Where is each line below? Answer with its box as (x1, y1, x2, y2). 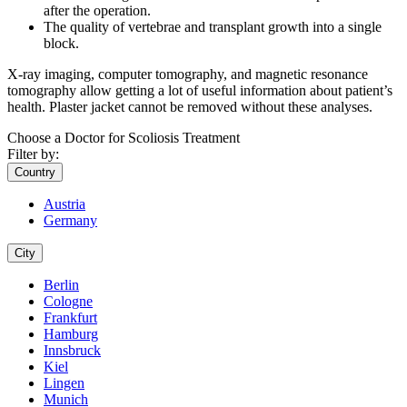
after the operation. (44, 3, 151, 19)
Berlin (44, 277, 79, 293)
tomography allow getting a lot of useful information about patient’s (7, 83, 392, 99)
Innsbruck (44, 342, 101, 359)
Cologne (44, 293, 93, 310)
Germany (44, 213, 97, 229)
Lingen (44, 375, 84, 392)
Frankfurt (44, 310, 97, 326)
